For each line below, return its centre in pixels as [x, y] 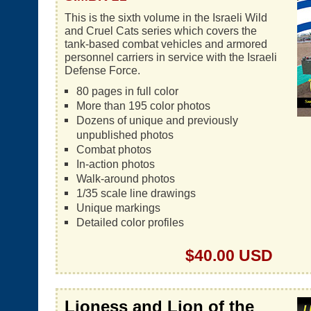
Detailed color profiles [130, 222]
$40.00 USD [229, 255]
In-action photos [115, 164]
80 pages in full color [127, 91]
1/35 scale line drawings [136, 193]
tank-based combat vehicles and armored [166, 44]
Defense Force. [102, 70]
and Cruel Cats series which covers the [161, 31]
